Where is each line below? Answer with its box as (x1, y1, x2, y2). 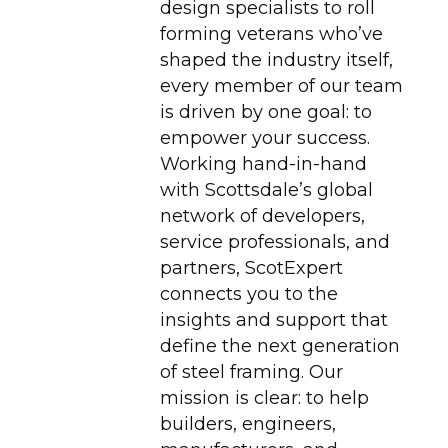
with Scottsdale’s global (159, 179, 373, 202)
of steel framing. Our (159, 361, 343, 384)
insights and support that (159, 309, 388, 332)
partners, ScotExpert (159, 257, 343, 280)
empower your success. (159, 127, 370, 150)
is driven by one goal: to (159, 101, 372, 124)
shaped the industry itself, (159, 49, 393, 72)
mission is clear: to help (159, 387, 369, 410)
